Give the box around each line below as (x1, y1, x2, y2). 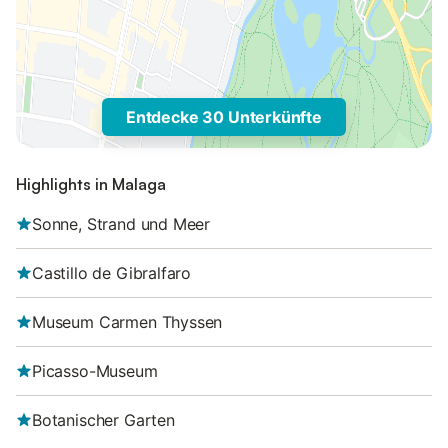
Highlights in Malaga (16, 174, 166, 194)
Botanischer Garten (32, 410, 175, 430)
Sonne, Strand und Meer (32, 214, 211, 234)
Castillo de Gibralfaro (32, 263, 192, 283)
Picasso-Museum (32, 361, 158, 381)
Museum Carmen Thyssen (32, 312, 223, 332)
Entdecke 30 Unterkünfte (126, 107, 322, 127)
